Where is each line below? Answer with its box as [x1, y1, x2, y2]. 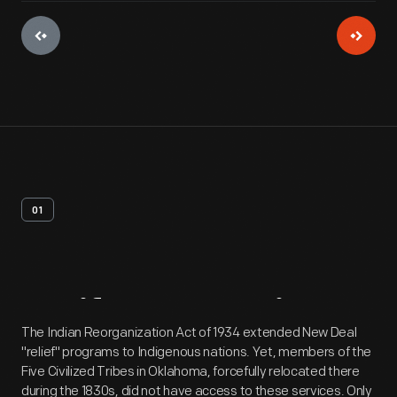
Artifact [21, 297, 159, 340]
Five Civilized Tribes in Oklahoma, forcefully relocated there [21, 363, 360, 380]
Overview [167, 297, 338, 340]
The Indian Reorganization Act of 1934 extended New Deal [21, 324, 357, 341]
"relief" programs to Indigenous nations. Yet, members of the [21, 344, 372, 361]
